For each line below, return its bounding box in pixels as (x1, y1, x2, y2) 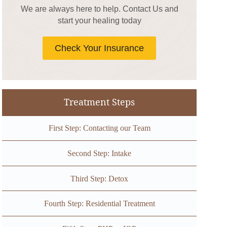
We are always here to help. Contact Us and (20, 4, 178, 13)
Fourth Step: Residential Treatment (44, 199, 155, 208)
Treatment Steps (64, 96, 135, 108)
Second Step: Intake (67, 149, 132, 158)
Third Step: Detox (70, 174, 129, 183)
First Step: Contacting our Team (48, 124, 150, 133)
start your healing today (57, 16, 141, 25)
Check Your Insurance (55, 43, 144, 53)
